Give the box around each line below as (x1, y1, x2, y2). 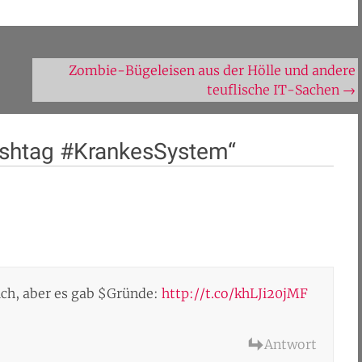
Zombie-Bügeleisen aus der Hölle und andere (69, 62, 356, 78)
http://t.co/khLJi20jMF (162, 285, 308, 301)
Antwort (264, 336, 318, 352)
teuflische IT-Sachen (207, 82, 343, 98)
